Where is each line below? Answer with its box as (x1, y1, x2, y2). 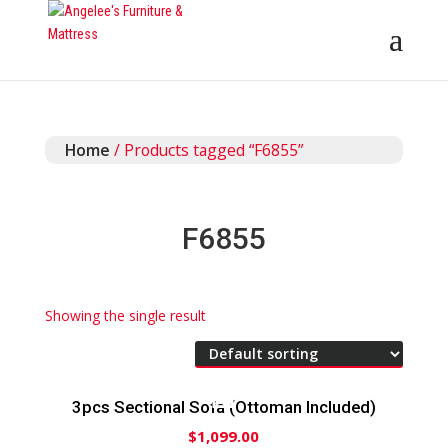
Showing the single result (44, 306, 206, 325)
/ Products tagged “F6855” (109, 138, 303, 161)
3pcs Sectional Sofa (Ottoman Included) (71, 397, 376, 418)
